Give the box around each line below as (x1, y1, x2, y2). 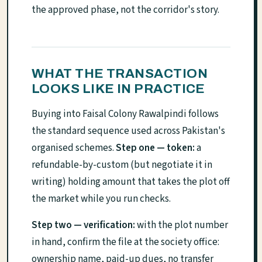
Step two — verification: (32, 218, 135, 233)
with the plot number (135, 218, 228, 233)
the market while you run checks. (32, 192, 171, 206)
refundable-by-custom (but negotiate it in (32, 158, 212, 173)
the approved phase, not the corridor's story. (32, 3, 219, 18)
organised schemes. (32, 141, 116, 156)
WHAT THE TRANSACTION (32, 66, 208, 81)
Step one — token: (116, 141, 195, 156)
